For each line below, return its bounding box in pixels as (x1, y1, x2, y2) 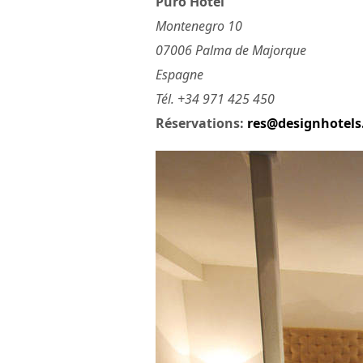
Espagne (156, 66, 203, 84)
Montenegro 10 (156, 17, 242, 36)
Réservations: (156, 114, 247, 133)
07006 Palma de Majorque (156, 41, 306, 60)
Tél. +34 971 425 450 (156, 90, 275, 109)
